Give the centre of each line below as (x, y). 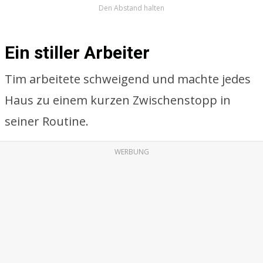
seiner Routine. (47, 121)
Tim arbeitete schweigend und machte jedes (128, 79)
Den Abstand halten (131, 8)
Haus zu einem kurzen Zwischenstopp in (118, 100)
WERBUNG (131, 152)
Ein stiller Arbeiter (77, 53)
